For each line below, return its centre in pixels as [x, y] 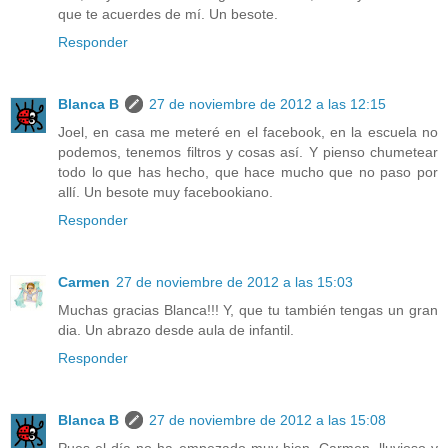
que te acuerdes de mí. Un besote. [168, 13]
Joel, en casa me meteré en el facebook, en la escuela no [248, 131]
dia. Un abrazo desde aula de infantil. [176, 329]
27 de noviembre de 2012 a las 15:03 [234, 281]
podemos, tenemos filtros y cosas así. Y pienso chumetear [248, 151]
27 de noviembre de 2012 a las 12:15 [267, 103]
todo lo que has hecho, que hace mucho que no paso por [248, 171]
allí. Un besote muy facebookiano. [165, 191]
